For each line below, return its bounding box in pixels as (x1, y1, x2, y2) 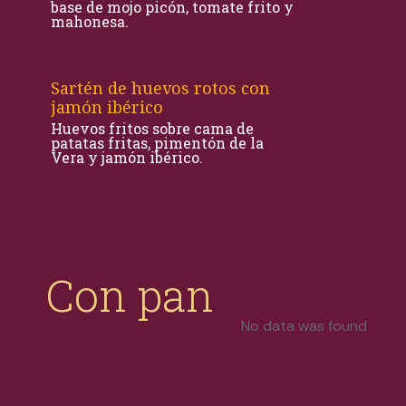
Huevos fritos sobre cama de (51, 119, 254, 138)
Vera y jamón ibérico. (51, 148, 203, 167)
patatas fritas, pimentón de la (51, 133, 264, 152)
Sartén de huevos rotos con (51, 77, 270, 99)
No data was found (240, 316, 367, 335)
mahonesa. (51, 12, 129, 31)
